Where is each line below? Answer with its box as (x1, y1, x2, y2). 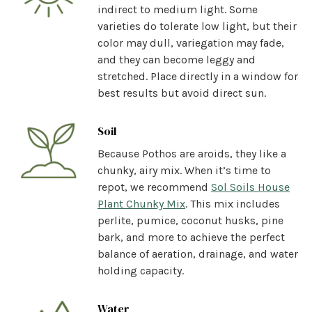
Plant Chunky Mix (97, 196, 185, 210)
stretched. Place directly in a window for (97, 69, 298, 83)
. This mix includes (185, 196, 280, 210)
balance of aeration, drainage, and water (97, 247, 298, 260)
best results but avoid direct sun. (97, 86, 266, 100)
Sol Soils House (211, 180, 290, 194)
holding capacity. (97, 263, 184, 277)
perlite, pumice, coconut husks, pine (97, 213, 283, 227)
